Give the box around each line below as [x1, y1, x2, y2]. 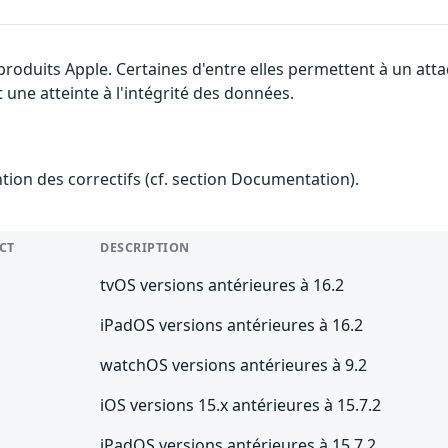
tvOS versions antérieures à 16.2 [100, 273, 345, 296]
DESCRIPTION [100, 238, 190, 256]
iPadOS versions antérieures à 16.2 [100, 313, 364, 336]
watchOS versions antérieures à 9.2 [100, 353, 368, 376]
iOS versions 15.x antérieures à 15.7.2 [100, 393, 382, 416]
